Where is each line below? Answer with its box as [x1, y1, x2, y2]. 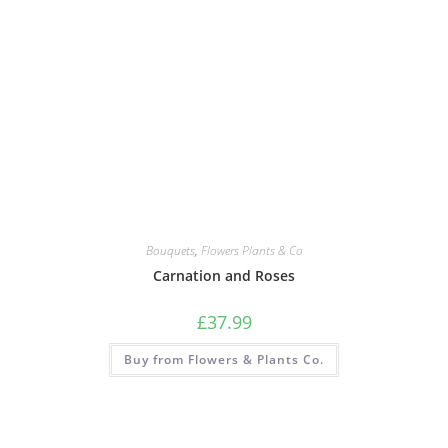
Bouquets [145, 242, 195, 260]
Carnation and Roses [153, 266, 295, 286]
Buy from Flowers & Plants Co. [124, 351, 324, 369]
